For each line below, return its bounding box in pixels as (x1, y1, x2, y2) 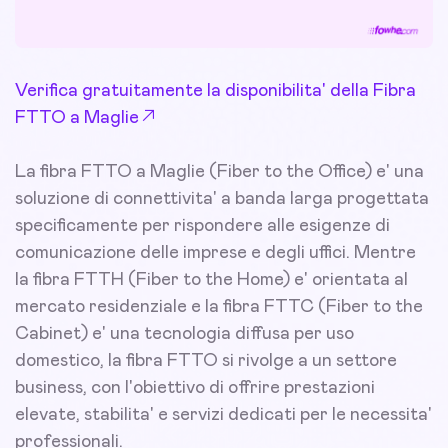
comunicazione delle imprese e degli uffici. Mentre (15, 244, 416, 263)
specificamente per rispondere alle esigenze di (15, 217, 390, 236)
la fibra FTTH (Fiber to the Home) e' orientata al (15, 271, 408, 290)
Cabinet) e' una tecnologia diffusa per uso (15, 325, 354, 344)
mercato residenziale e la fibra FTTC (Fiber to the (15, 298, 423, 317)
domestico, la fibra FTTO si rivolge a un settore (15, 352, 397, 371)
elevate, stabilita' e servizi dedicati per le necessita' (15, 406, 432, 425)
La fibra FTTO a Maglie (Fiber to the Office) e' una (15, 163, 424, 182)
